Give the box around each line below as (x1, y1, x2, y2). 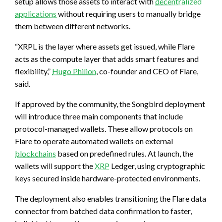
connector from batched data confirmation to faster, (15, 206, 192, 216)
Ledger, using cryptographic (110, 161, 205, 171)
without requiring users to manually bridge (56, 9, 201, 19)
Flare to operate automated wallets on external (15, 136, 173, 146)
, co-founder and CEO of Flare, (96, 66, 198, 76)
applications (15, 9, 56, 19)
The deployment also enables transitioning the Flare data (15, 194, 206, 204)
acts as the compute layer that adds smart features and (15, 54, 199, 64)
